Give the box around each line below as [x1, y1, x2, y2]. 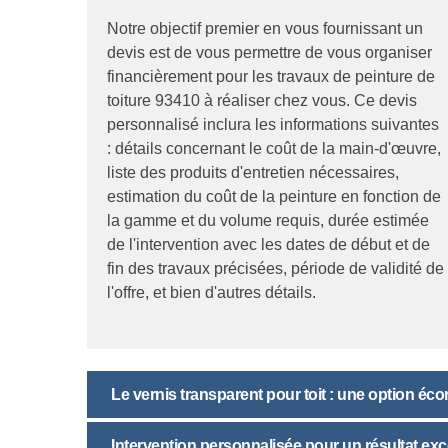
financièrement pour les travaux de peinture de [107, 67, 435, 85]
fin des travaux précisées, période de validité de [107, 259, 444, 277]
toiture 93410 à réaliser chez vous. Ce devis [107, 91, 417, 109]
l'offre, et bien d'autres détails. [107, 283, 316, 301]
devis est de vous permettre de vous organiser [107, 43, 432, 61]
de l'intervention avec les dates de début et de [107, 235, 430, 253]
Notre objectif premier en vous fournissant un [107, 19, 423, 37]
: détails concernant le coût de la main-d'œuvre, [107, 139, 441, 157]
